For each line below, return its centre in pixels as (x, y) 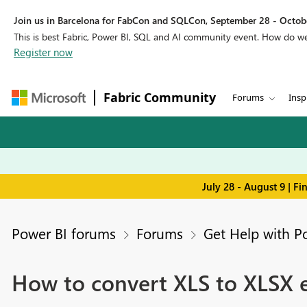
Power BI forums (63, 233)
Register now (43, 52)
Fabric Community (160, 97)
